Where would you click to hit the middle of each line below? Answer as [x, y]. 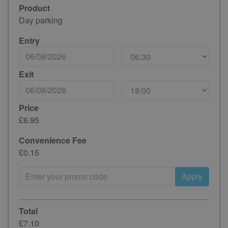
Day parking [40, 20]
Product [34, 8]
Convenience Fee [52, 140]
